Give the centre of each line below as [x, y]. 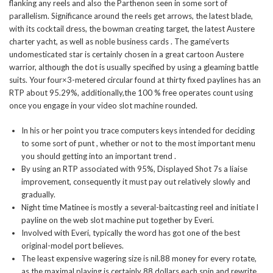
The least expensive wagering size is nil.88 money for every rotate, [139, 258]
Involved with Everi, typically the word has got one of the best [131, 233]
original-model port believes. [73, 246]
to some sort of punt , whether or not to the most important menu [138, 143]
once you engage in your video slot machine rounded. [103, 105]
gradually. [38, 194]
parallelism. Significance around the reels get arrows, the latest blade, [131, 16]
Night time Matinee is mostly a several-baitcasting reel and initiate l [140, 207]
